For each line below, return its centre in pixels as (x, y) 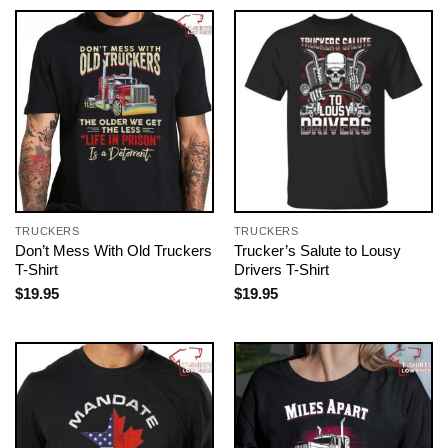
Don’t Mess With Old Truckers (113, 251)
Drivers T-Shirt (281, 270)
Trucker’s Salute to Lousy (317, 251)
